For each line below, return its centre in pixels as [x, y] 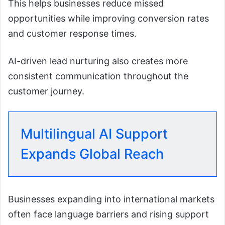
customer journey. [46, 91]
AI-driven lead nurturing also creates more [98, 61]
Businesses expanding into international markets [111, 199]
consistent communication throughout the [98, 76]
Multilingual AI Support [94, 134]
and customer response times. [72, 33]
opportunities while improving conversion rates [108, 18]
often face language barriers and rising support [108, 214]
